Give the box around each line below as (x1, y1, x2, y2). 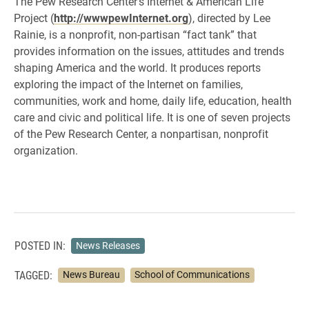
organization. (14, 143, 78, 157)
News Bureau (62, 268, 120, 281)
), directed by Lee (188, 10, 270, 25)
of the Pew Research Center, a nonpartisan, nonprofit (14, 126, 268, 141)
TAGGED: (14, 267, 52, 282)
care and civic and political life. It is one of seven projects (14, 110, 290, 124)
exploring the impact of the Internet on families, (14, 77, 243, 91)
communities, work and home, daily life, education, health (14, 93, 292, 108)
